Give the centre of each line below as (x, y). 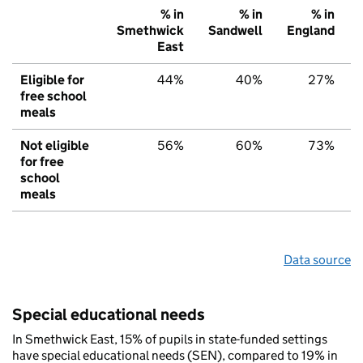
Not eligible (55, 146)
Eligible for (52, 80)
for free (42, 162)
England (311, 31)
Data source (317, 260)
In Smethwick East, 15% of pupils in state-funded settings (170, 340)
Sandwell (235, 31)
